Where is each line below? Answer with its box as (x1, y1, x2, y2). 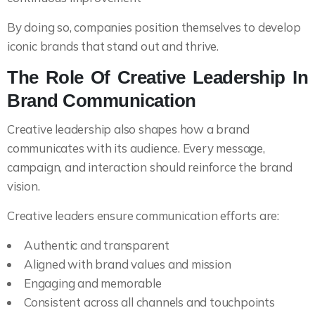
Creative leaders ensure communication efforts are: (7, 208, 279, 224)
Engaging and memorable (24, 276, 162, 291)
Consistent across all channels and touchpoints (24, 295, 275, 310)
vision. (7, 179, 40, 194)
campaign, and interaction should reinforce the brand (7, 160, 292, 175)
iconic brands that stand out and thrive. (7, 39, 219, 54)
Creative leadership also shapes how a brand (7, 122, 250, 137)
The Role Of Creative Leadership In (7, 67, 308, 89)
